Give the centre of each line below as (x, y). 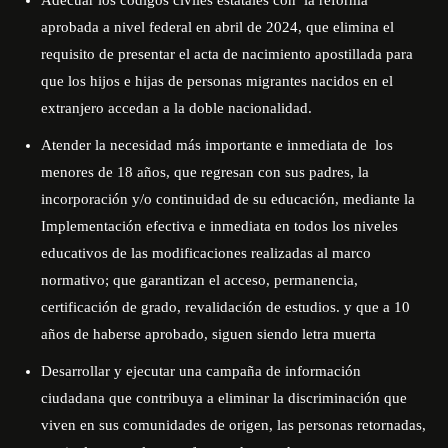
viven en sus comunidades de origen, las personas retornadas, (233, 425)
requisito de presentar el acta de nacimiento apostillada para (227, 54)
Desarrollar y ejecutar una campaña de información (201, 371)
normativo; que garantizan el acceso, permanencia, (199, 280)
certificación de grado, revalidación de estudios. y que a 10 (225, 307)
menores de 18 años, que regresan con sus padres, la (205, 172)
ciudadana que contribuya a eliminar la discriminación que (224, 398)
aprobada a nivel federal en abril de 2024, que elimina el (217, 27)
